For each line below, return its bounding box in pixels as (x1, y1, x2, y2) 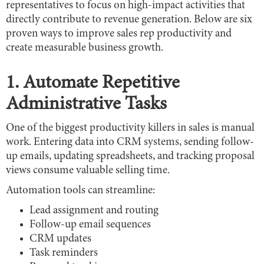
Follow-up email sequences (29, 219, 151, 231)
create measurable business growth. (6, 42, 163, 54)
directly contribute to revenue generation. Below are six (6, 14, 252, 26)
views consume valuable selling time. (6, 165, 170, 177)
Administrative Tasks (6, 95, 167, 115)
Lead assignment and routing (29, 205, 159, 217)
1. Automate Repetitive (6, 74, 180, 94)
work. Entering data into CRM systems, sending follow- (6, 137, 254, 148)
